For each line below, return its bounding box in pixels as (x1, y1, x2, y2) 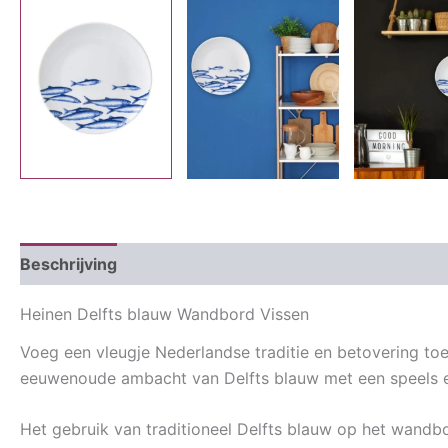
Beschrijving (20, 254, 117, 275)
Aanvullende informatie (133, 254, 316, 275)
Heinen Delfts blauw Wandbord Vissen (20, 304, 309, 325)
